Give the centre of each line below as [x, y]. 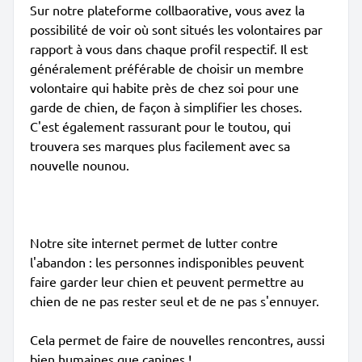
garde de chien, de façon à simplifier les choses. [166, 107]
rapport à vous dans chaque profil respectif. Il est [169, 48]
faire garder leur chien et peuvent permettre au [167, 281]
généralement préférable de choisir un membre [167, 68]
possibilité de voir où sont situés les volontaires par [176, 29]
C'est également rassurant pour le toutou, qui [160, 126]
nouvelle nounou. [80, 165]
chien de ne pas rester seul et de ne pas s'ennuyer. [175, 301]
